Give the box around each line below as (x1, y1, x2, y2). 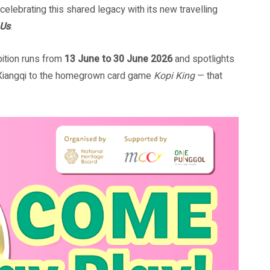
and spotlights (172, 52, 234, 66)
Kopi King (154, 69, 195, 83)
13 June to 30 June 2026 (64, 52, 172, 66)
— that (195, 69, 222, 83)
